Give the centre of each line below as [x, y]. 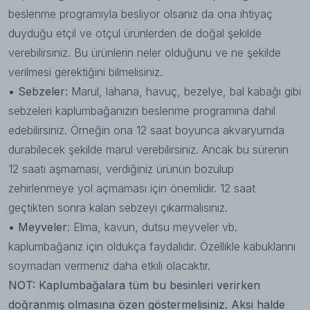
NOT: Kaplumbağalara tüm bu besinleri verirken [134, 285]
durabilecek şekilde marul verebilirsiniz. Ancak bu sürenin [148, 149]
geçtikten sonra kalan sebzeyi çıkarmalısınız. [118, 208]
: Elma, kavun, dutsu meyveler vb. [152, 227]
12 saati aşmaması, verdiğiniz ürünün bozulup [121, 169]
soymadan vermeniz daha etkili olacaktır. [109, 266]
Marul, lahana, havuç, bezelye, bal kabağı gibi [186, 91]
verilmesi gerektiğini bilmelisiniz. [85, 72]
